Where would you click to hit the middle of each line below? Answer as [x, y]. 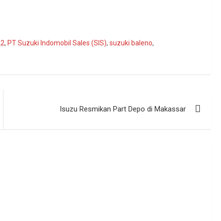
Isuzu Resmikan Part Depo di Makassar [123, 109]
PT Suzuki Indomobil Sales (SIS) [57, 43]
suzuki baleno [131, 43]
